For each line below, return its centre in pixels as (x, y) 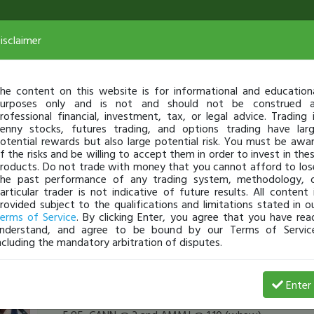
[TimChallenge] (103, 301)
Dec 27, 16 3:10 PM (117, 274)
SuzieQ (55, 273)
